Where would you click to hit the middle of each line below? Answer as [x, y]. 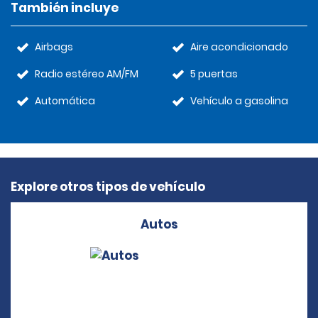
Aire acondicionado [239, 47]
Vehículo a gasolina [239, 101]
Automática [65, 101]
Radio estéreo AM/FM [87, 74]
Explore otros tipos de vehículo [108, 187]
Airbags [54, 47]
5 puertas [214, 74]
